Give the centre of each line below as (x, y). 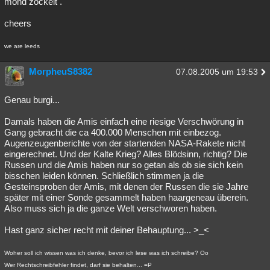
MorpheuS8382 (61, 71)
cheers (18, 23)
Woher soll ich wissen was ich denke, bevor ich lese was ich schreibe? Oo (106, 253)
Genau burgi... (32, 100)
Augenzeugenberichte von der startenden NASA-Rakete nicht (125, 143)
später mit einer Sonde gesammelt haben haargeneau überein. (126, 197)
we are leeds (22, 46)
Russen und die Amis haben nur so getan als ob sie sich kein (124, 165)
